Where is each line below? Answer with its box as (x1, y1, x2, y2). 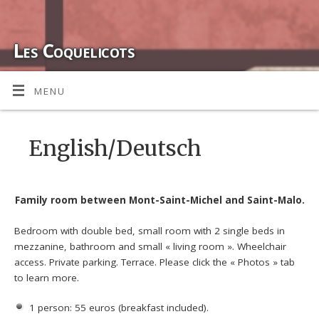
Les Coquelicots (14, 38, 135, 63)
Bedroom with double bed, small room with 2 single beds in (14, 224, 286, 237)
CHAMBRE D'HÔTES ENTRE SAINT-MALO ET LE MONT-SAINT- (14, 74, 298, 87)
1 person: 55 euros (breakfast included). (28, 300, 209, 314)
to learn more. (14, 271, 80, 284)
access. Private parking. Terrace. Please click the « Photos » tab (14, 255, 296, 268)
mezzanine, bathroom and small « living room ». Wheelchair (14, 239, 287, 253)
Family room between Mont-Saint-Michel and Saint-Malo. (14, 194, 305, 207)
